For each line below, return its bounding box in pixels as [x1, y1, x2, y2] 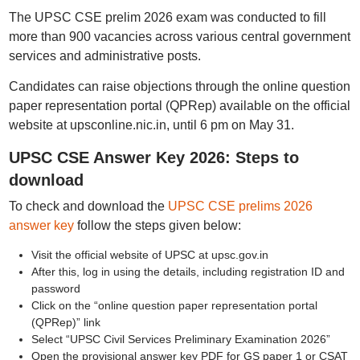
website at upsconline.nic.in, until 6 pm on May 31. [8, 118, 294, 132]
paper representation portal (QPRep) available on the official [8, 99, 350, 112]
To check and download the [8, 199, 168, 213]
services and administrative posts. [8, 49, 201, 63]
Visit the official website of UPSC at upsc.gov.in [31, 248, 268, 261]
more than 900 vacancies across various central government [8, 30, 350, 43]
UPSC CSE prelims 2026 [167, 199, 313, 213]
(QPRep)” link [31, 316, 100, 329]
